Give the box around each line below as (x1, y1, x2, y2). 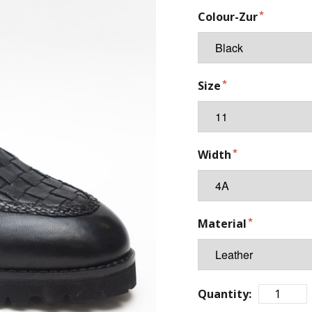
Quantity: (198, 286, 251, 302)
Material (198, 216, 247, 231)
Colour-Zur (198, 9, 258, 24)
